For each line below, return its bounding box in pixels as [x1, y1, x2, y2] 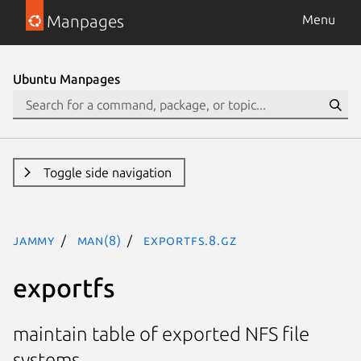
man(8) [77, 233, 122, 247]
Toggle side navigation [43, 165, 172, 180]
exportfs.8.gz [143, 233, 237, 247]
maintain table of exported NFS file [13, 323, 309, 346]
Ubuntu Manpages [13, 72, 120, 86]
